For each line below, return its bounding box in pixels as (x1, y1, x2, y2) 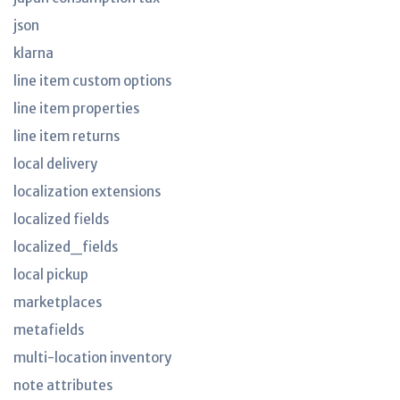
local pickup (13, 266, 88, 283)
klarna (13, 45, 54, 62)
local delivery (13, 155, 97, 172)
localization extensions (13, 183, 161, 200)
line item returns (13, 128, 120, 145)
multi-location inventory (13, 349, 171, 366)
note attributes (13, 377, 112, 394)
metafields (13, 321, 84, 338)
